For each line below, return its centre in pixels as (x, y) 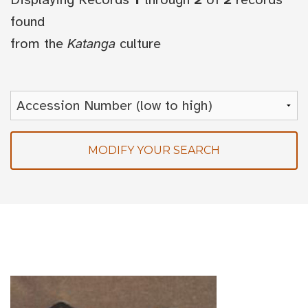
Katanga (91, 44)
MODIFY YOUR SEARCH (154, 150)
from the (39, 44)
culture (138, 44)
